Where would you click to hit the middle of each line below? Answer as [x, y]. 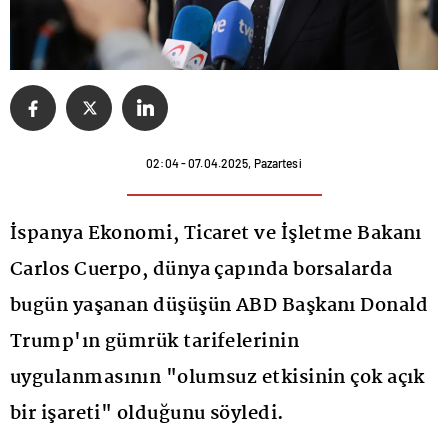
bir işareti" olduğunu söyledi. [147, 413]
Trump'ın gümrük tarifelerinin [155, 341]
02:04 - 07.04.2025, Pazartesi [224, 162]
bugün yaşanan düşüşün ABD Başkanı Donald [219, 305]
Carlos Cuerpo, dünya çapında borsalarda [201, 269]
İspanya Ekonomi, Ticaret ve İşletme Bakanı [216, 233]
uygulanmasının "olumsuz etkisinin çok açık [217, 377]
